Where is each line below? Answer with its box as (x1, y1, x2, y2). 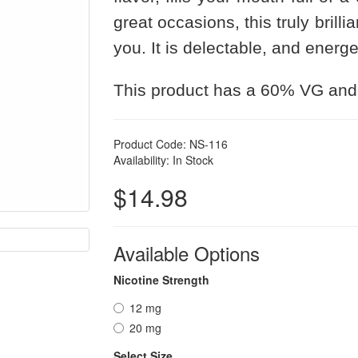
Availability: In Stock (113, 152, 213, 168)
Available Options (113, 239, 260, 267)
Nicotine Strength (113, 272, 209, 288)
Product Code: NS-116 (113, 136, 228, 152)
